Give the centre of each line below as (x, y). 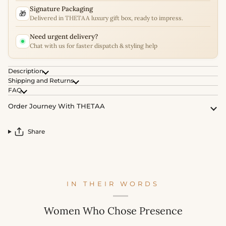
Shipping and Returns (41, 81)
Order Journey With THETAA (56, 106)
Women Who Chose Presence (113, 211)
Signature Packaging (61, 9)
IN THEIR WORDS (113, 184)
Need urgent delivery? (64, 37)
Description (26, 71)
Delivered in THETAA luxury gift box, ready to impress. (106, 18)
